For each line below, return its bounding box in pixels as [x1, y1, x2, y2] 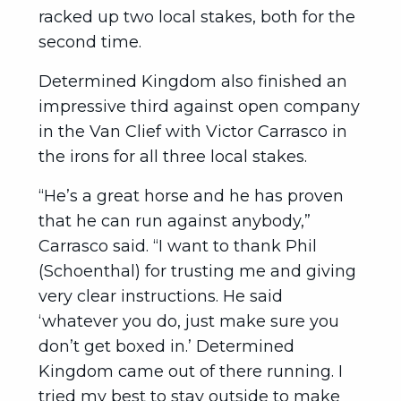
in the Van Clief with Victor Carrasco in [38, 122, 347, 141]
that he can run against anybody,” [38, 211, 311, 231]
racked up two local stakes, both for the [38, 7, 355, 27]
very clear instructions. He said [38, 286, 283, 306]
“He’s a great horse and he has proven [38, 186, 344, 206]
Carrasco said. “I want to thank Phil [38, 236, 317, 256]
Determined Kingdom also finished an [38, 72, 347, 91]
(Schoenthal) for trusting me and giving [38, 261, 356, 281]
